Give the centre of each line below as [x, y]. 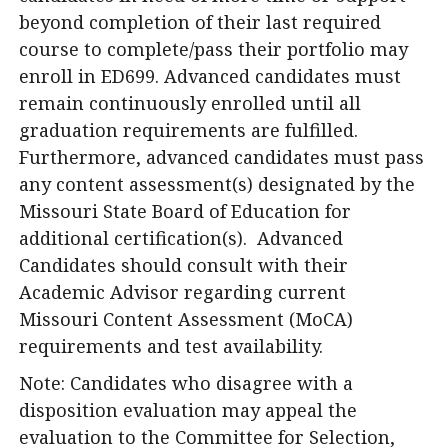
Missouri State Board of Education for [185, 211]
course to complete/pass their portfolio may [213, 49]
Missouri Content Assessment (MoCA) [186, 319]
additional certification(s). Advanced [181, 238]
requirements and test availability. [171, 346]
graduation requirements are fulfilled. [188, 130]
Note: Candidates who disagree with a [186, 383]
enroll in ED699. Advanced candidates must [210, 76]
